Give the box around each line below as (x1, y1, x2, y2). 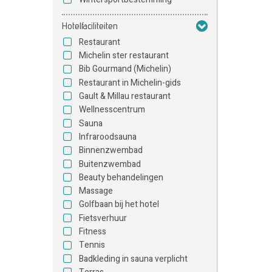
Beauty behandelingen (79, 171, 163, 184)
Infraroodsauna (79, 130, 137, 143)
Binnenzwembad (79, 144, 143, 157)
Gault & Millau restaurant (79, 90, 171, 103)
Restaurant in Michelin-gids (79, 76, 181, 89)
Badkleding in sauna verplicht (79, 252, 188, 265)
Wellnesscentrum (79, 103, 145, 117)
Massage (79, 185, 113, 198)
